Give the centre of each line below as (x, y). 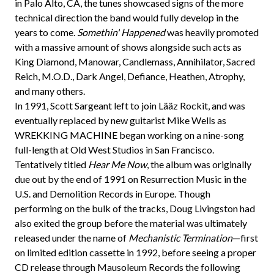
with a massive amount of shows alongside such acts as (128, 47)
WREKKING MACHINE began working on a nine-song (129, 135)
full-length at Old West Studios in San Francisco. (114, 150)
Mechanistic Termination (180, 238)
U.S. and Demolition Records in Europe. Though (113, 194)
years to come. (46, 32)
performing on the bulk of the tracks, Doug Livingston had (135, 208)
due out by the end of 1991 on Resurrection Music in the (131, 179)
